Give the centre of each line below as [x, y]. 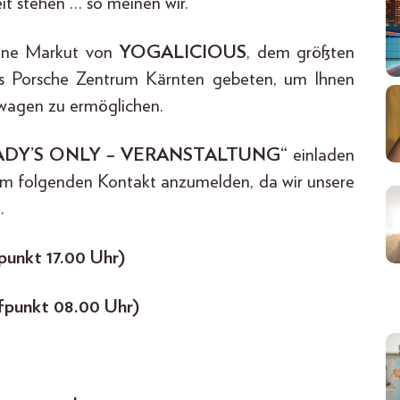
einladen [321, 154]
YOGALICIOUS [183, 52]
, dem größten [301, 52]
